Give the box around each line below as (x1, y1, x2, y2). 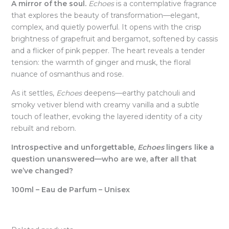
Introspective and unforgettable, (11, 142, 138, 152)
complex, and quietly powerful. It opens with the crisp (11, 22, 201, 32)
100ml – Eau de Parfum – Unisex (11, 185, 130, 194)
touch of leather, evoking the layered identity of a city (11, 111, 202, 121)
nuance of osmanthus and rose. (11, 69, 124, 79)
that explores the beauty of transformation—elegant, (11, 10, 199, 20)
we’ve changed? (11, 166, 73, 175)
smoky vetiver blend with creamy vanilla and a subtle (11, 100, 199, 109)
